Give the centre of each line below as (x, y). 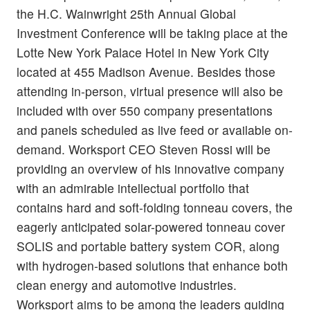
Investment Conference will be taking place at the (152, 33)
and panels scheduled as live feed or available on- (155, 129)
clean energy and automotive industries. (127, 284)
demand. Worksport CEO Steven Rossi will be (144, 149)
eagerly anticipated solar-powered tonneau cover (151, 226)
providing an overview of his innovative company (151, 168)
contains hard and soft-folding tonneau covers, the (155, 207)
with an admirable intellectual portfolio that (133, 188)
